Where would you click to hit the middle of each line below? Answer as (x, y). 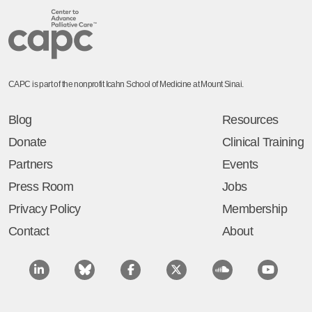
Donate (28, 142)
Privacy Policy (45, 209)
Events (240, 165)
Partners (31, 165)
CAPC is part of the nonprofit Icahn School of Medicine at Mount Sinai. (126, 85)
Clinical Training (263, 142)
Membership (255, 209)
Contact (29, 232)
